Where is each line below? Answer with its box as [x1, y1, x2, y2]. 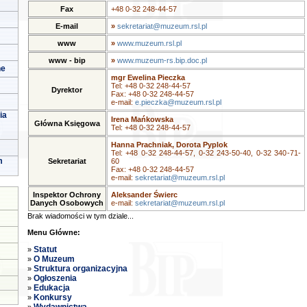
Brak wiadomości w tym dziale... [27, 212, 134, 220]
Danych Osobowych [30, 199, 103, 207]
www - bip [48, 56, 86, 64]
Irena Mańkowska [110, 115, 173, 123]
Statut [33, 245, 57, 254]
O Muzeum [33, 254, 75, 264]
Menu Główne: [27, 228, 80, 236]
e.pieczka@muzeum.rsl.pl [134, 98, 221, 106]
